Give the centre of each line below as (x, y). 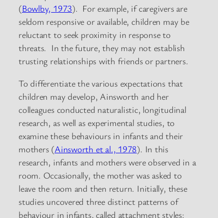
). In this (153, 149)
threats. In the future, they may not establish (102, 48)
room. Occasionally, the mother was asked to (100, 175)
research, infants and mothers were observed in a (107, 162)
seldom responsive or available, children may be (104, 22)
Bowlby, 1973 (47, 9)
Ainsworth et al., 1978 (96, 149)
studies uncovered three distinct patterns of (98, 201)
